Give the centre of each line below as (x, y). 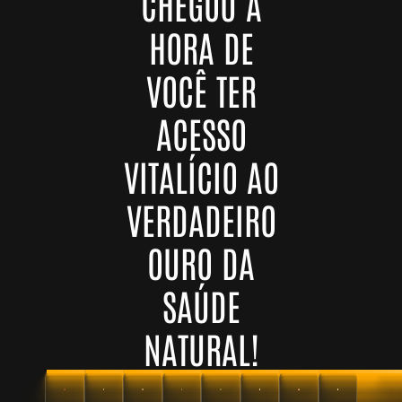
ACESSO (201, 133)
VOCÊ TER (201, 90)
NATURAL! (201, 349)
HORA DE (201, 47)
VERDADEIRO (201, 219)
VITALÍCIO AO (201, 176)
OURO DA (201, 262)
